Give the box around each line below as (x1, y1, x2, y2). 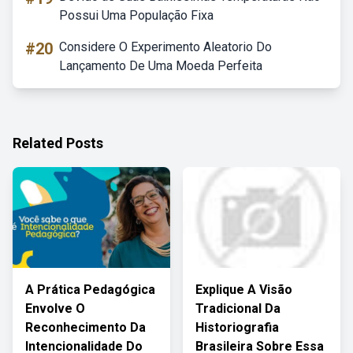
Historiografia (195, 320, 279, 335)
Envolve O (25, 301, 85, 316)
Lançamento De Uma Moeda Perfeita (59, 58, 262, 73)
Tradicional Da (195, 301, 281, 316)
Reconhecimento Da (25, 320, 146, 335)
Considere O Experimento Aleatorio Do (59, 39, 272, 54)
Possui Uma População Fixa (59, 8, 214, 23)
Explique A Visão (195, 282, 292, 297)
